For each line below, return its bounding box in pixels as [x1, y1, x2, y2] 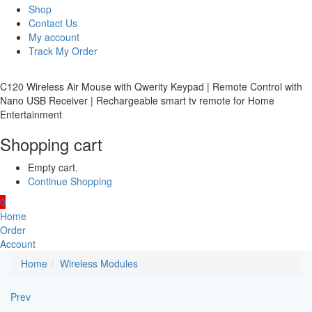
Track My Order [29, 44, 97, 58]
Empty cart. [28, 160, 78, 174]
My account [29, 30, 79, 44]
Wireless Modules [60, 256, 138, 270]
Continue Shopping [28, 174, 112, 188]
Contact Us [29, 16, 77, 30]
